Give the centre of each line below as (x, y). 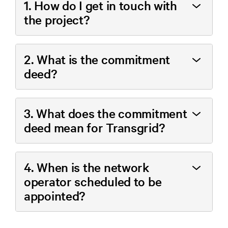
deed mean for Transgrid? (94, 128)
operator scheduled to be (93, 182)
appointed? (55, 196)
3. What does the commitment (106, 113)
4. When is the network (87, 167)
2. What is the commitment (97, 60)
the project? (57, 20)
